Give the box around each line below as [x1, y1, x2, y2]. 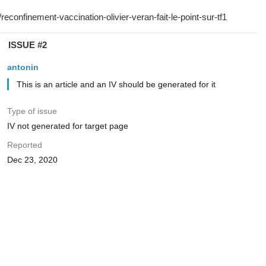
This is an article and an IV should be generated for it [16, 80, 216, 89]
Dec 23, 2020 [7, 155, 58, 164]
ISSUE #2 [8, 40, 47, 50]
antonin [7, 62, 39, 72]
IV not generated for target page [7, 121, 128, 131]
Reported [7, 140, 42, 150]
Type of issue [7, 106, 57, 116]
